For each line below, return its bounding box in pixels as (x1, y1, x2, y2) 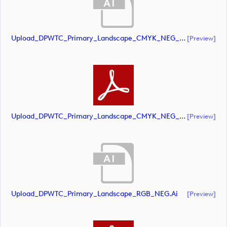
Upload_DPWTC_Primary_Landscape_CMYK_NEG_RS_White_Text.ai (179, 34, 186, 43)
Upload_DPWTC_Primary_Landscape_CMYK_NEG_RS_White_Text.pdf (179, 111, 186, 121)
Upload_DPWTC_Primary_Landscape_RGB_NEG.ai (11, 190, 178, 199)
